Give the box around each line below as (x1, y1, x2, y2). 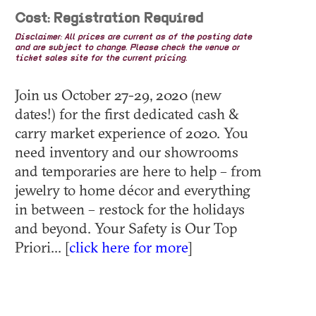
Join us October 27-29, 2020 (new (15, 85, 221, 104)
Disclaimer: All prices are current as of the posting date (15, 32, 252, 42)
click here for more (69, 237, 188, 256)
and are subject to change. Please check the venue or (15, 43, 239, 52)
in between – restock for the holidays (15, 199, 245, 218)
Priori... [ (15, 237, 69, 256)
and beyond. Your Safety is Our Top (15, 218, 237, 237)
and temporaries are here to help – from (15, 161, 262, 180)
